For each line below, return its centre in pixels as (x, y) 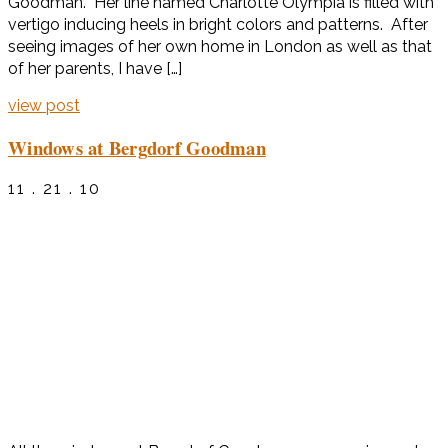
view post (44, 105)
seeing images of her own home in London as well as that (220, 46)
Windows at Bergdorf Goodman (137, 147)
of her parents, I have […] (95, 68)
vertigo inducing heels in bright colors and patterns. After (218, 24)
